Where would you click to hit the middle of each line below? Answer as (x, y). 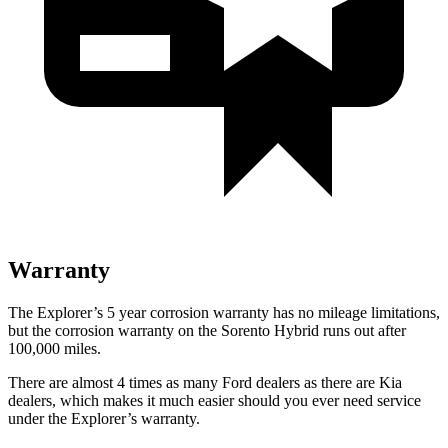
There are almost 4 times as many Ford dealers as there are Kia (205, 382)
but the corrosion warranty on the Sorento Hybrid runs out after (207, 330)
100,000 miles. (54, 348)
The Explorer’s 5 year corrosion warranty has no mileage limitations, (224, 312)
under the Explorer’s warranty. (104, 418)
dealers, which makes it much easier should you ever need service (214, 400)
